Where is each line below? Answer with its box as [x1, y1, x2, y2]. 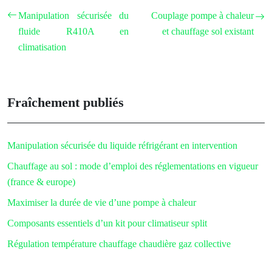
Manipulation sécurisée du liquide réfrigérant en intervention [7, 140, 237, 151]
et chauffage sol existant [162, 25, 254, 36]
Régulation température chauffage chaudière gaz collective [7, 238, 231, 249]
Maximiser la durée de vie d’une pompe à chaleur [7, 197, 196, 208]
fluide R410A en [18, 25, 129, 36]
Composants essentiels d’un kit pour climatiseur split [7, 217, 207, 228]
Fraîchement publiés [7, 94, 124, 110]
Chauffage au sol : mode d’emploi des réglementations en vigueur [7, 160, 258, 171]
